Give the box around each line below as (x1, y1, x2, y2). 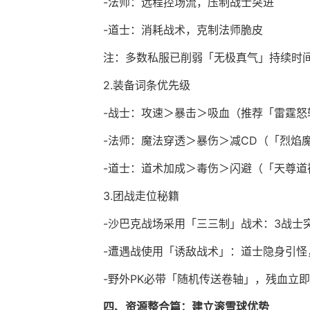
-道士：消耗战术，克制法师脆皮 (103, 23, 263, 37)
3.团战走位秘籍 (103, 189, 179, 203)
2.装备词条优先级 (103, 78, 190, 93)
